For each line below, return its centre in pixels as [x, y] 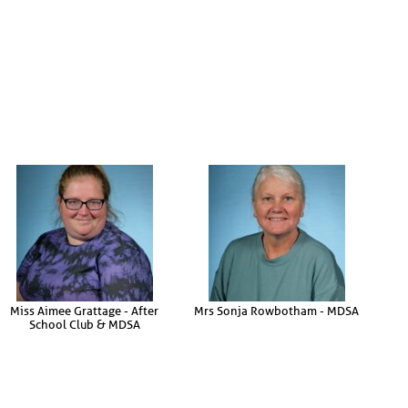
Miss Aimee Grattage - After [84, 311]
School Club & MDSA [84, 324]
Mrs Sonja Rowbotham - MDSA [276, 311]
